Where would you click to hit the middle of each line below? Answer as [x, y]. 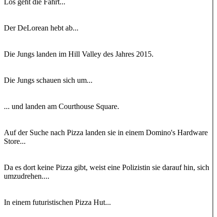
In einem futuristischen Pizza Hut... [57, 202]
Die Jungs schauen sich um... [48, 80]
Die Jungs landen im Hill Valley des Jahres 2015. [79, 54]
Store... [15, 141]
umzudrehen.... [27, 176]
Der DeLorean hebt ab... [41, 28]
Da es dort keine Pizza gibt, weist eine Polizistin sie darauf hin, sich [107, 167]
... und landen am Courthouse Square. [62, 106]
